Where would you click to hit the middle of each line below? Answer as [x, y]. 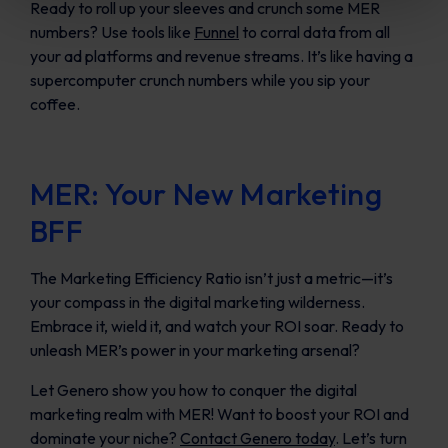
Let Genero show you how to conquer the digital [193, 390]
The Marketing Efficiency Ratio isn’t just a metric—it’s [211, 278]
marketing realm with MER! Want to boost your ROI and [219, 414]
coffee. [55, 104]
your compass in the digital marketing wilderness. [197, 302]
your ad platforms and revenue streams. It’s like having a [221, 56]
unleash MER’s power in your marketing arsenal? [195, 350]
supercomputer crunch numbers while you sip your [200, 80]
